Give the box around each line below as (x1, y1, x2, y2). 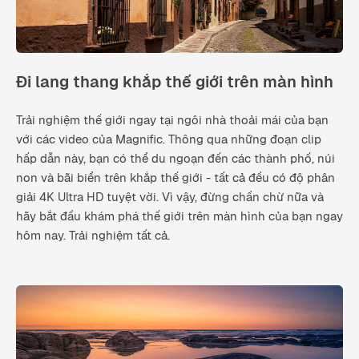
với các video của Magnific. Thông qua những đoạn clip (16, 131, 321, 147)
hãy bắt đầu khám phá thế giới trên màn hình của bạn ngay (16, 208, 343, 224)
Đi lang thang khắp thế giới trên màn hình (16, 71, 333, 92)
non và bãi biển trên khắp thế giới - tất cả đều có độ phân (16, 169, 335, 185)
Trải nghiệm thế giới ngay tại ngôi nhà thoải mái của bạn (16, 111, 329, 127)
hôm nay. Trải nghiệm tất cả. (16, 227, 170, 243)
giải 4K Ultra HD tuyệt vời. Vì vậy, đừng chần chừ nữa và (16, 188, 324, 204)
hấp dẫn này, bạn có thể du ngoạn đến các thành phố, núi (16, 150, 335, 166)
